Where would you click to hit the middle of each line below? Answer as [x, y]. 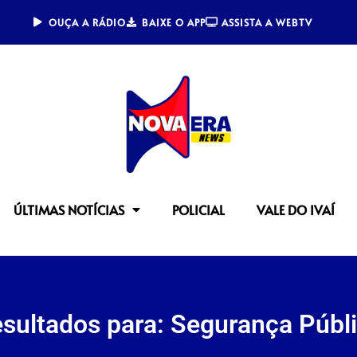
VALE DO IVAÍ [296, 210]
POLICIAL [199, 210]
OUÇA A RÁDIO [87, 22]
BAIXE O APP [173, 22]
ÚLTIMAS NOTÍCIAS [69, 210]
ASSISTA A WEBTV [267, 22]
